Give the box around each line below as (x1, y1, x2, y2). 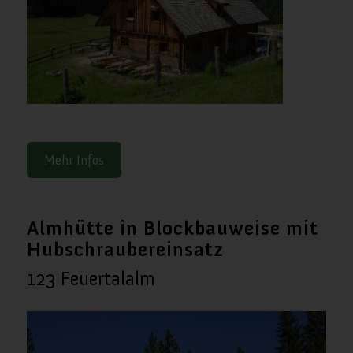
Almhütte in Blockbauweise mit (26, 215, 318, 240)
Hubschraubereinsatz (26, 236, 224, 262)
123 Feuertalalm (26, 266, 155, 291)
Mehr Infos (43, 151, 104, 168)
